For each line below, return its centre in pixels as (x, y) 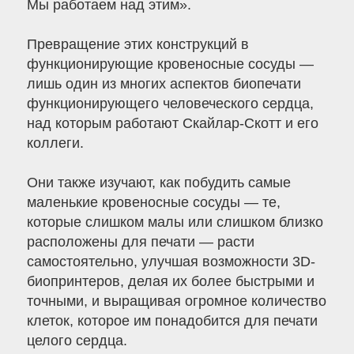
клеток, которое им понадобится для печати (172, 321)
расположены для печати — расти (140, 242)
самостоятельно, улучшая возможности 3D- (171, 262)
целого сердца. (77, 341)
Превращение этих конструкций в (137, 45)
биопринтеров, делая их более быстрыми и (170, 282)
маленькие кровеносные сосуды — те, (153, 203)
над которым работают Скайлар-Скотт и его (172, 124)
